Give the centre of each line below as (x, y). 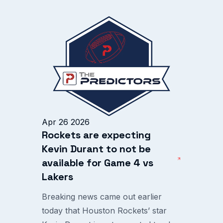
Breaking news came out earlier (102, 197)
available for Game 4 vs (98, 163)
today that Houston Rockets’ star (104, 211)
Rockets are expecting (96, 135)
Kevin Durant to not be (96, 149)
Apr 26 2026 (66, 122)
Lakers (57, 177)
